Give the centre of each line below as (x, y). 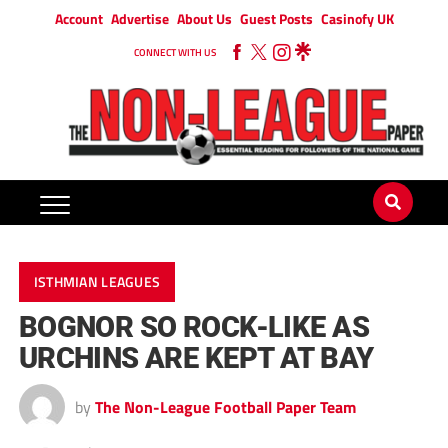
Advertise (139, 18)
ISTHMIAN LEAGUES (97, 282)
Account (78, 18)
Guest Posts (276, 18)
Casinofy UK (357, 18)
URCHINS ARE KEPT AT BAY (196, 358)
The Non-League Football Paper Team (225, 407)
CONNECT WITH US (175, 52)
